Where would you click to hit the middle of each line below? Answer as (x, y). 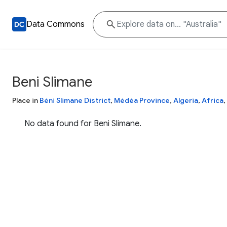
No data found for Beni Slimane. (83, 124)
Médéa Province (142, 100)
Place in (26, 100)
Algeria (186, 100)
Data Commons (55, 24)
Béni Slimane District (75, 100)
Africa (213, 100)
